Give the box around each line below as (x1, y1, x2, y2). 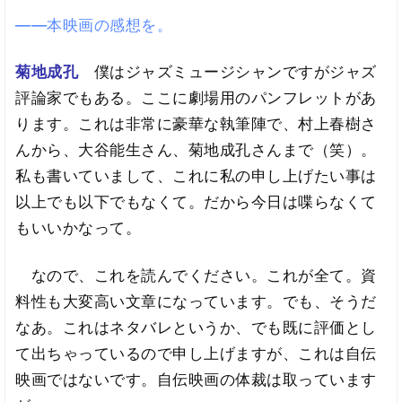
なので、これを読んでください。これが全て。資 (15, 267, 377, 285)
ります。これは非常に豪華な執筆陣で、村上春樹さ (15, 115, 377, 134)
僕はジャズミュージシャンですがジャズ (93, 63, 377, 82)
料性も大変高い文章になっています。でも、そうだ (15, 293, 377, 311)
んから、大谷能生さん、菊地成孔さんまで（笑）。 (15, 141, 377, 160)
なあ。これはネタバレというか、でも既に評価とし (15, 319, 377, 337)
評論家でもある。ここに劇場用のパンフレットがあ (15, 89, 377, 108)
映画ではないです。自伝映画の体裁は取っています (15, 371, 377, 389)
